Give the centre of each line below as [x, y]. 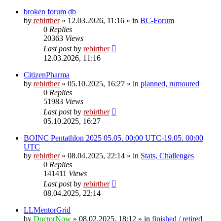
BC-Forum [157, 20]
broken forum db [50, 11]
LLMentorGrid [47, 210]
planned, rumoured [170, 83]
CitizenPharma [47, 74]
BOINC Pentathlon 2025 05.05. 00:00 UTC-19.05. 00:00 [113, 138]
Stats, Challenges [167, 155]
